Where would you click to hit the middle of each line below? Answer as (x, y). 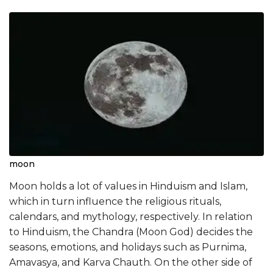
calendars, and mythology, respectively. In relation (131, 216)
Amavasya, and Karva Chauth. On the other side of (131, 262)
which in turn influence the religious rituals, (115, 201)
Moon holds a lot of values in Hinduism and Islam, (128, 186)
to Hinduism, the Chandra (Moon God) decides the (131, 232)
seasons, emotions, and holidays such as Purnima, (128, 247)
